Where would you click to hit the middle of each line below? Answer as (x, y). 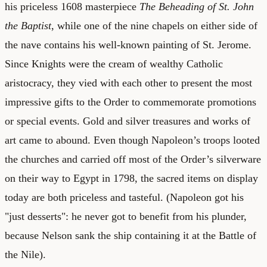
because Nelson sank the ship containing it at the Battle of (131, 235)
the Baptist (28, 25)
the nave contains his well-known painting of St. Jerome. (128, 44)
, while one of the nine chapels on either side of (154, 25)
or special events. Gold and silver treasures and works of (128, 121)
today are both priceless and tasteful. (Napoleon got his (124, 197)
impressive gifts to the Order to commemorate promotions (131, 102)
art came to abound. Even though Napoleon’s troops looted (132, 140)
